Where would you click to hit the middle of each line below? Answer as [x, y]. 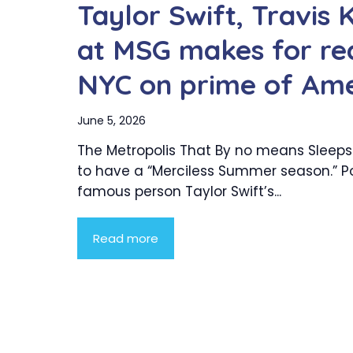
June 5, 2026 [111, 121]
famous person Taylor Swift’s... [179, 192]
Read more [126, 239]
